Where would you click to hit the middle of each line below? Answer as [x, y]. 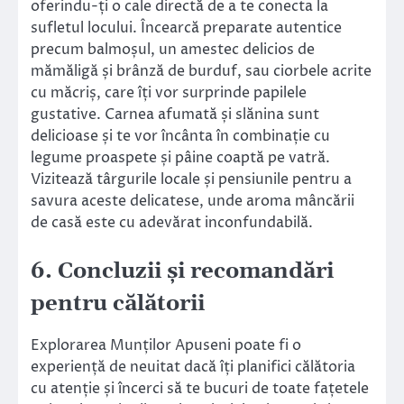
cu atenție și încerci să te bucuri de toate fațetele [200, 389]
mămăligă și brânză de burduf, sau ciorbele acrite [201, 72]
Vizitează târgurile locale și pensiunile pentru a [191, 180]
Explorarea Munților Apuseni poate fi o [166, 346]
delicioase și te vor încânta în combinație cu [180, 137]
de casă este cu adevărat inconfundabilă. [174, 223]
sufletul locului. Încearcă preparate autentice [186, 28]
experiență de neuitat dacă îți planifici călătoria [193, 367]
